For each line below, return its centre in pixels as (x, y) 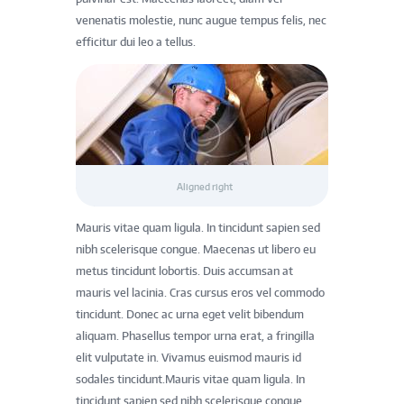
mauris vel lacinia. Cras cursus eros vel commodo (200, 293)
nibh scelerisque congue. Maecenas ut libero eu (196, 250)
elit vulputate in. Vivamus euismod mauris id (188, 358)
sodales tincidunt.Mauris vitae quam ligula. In (190, 380)
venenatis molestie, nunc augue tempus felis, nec (201, 21)
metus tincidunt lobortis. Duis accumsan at (184, 271)
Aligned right (203, 186)
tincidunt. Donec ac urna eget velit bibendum (190, 315)
